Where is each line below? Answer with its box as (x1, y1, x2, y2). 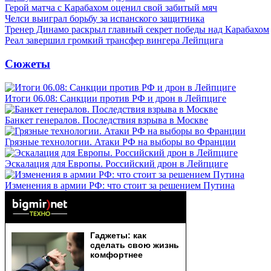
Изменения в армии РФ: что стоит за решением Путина (5, 180, 235, 191)
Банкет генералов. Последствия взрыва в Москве (5, 114, 208, 125)
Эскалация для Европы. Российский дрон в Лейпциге (5, 158, 228, 169)
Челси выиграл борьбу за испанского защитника (5, 13, 204, 24)
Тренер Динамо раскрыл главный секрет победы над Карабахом (5, 24, 269, 35)
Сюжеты (5, 57, 50, 70)
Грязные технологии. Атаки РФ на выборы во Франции (5, 136, 236, 147)
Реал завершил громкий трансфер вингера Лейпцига (5, 35, 223, 46)
